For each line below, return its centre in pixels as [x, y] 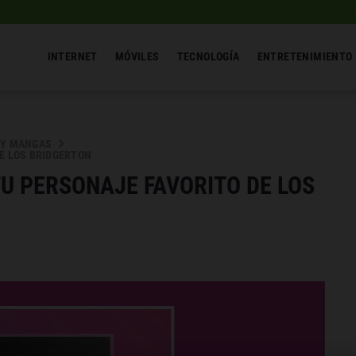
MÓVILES [137, 57]
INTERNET [72, 57]
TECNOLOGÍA [208, 57]
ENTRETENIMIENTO [305, 57]
